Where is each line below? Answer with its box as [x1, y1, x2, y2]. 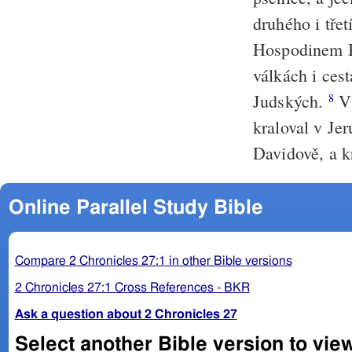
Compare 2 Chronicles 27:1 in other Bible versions [14, 254, 292, 267]
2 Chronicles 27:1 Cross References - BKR [14, 280, 250, 294]
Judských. [253, 90, 328, 113]
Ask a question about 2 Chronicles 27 [14, 307, 237, 321]
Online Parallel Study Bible [8, 197, 263, 218]
